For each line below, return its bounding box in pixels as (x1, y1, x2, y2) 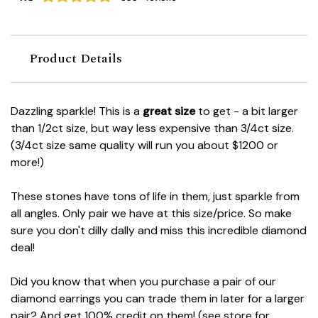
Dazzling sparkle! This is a (11, 104, 143, 119)
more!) (11, 155, 44, 170)
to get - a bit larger (195, 104, 298, 119)
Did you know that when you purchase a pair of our (11, 274, 276, 290)
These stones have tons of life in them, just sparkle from (11, 189, 300, 204)
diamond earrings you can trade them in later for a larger (11, 291, 305, 307)
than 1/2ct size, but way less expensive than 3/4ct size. (11, 121, 294, 136)
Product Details (28, 49, 122, 69)
